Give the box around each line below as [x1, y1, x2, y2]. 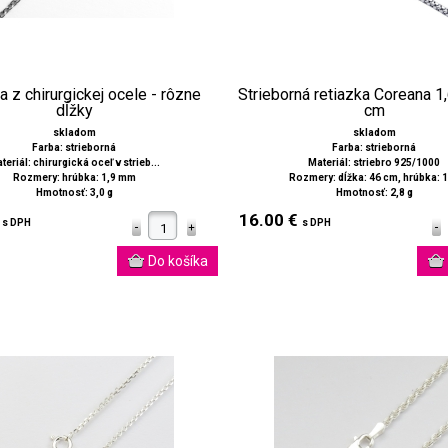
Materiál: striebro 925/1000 [308, 157, 440, 169]
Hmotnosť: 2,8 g [335, 187, 413, 199]
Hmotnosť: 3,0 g [35, 187, 113, 199]
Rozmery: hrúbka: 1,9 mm [12, 172, 136, 184]
